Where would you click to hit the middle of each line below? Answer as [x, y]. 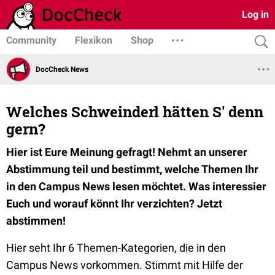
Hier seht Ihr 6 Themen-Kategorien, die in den [116, 248]
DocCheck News [62, 69]
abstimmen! [36, 221]
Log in [255, 14]
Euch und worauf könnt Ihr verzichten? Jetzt [114, 203]
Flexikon [94, 40]
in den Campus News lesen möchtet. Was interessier [136, 186]
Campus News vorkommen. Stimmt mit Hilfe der [125, 265]
